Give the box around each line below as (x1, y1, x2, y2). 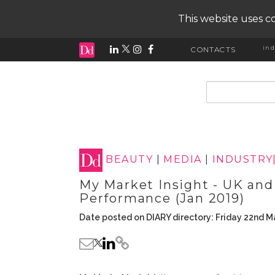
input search (206, 81, 269, 93)
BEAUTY (106, 153, 153, 166)
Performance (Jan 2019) (79, 191, 245, 206)
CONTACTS (191, 45, 236, 54)
